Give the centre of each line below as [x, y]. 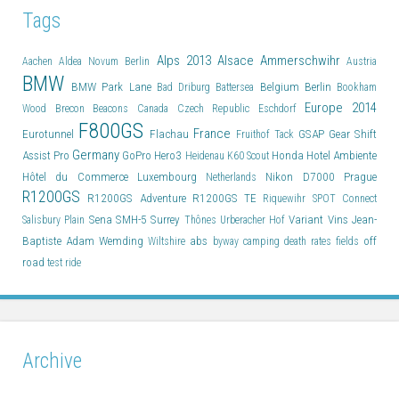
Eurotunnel [51, 134]
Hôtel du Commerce [80, 176]
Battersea [238, 87]
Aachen [41, 61]
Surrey [167, 219]
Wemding [124, 240]
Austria [362, 61]
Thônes [202, 220]
